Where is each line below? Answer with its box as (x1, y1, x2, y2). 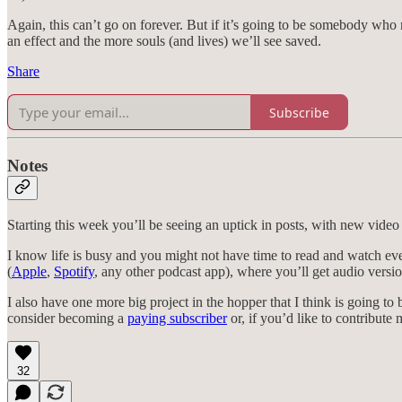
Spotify (54, 263, 94, 279)
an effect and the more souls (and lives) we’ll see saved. (7, 33, 321, 49)
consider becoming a (7, 310, 127, 326)
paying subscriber (127, 310, 227, 326)
